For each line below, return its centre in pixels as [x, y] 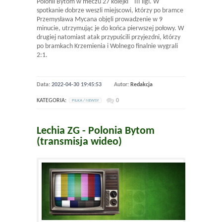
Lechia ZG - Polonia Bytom [96, 131]
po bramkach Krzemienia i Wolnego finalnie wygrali [107, 46]
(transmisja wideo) [79, 142]
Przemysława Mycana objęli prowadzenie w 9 [100, 19]
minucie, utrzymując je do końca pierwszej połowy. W [110, 28]
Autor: [122, 84]
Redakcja [141, 84]
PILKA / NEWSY [85, 100]
